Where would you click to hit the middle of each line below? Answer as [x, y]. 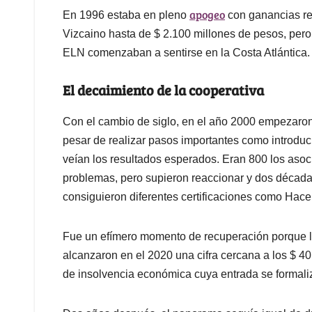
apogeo [207, 15]
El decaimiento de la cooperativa [163, 90]
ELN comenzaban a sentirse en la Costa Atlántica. [186, 53]
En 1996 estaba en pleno [126, 15]
